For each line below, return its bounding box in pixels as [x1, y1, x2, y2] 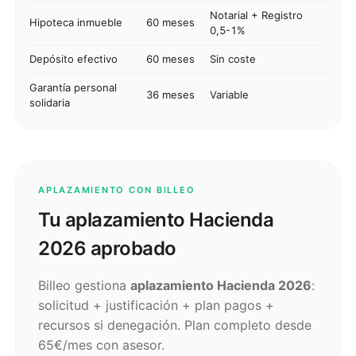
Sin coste [210, 52, 256, 65]
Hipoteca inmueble [29, 16, 122, 29]
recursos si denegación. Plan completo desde [38, 317, 311, 333]
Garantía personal [29, 81, 117, 94]
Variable [210, 88, 249, 101]
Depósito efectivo [29, 52, 118, 65]
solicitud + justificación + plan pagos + [38, 297, 274, 313]
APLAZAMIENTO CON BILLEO [38, 184, 195, 195]
